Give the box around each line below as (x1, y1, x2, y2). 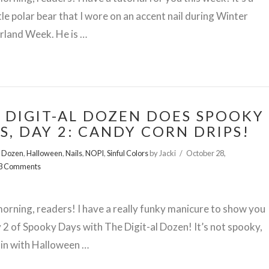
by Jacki (148, 148, 177, 159)
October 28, (186, 148, 226, 159)
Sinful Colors (107, 148, 149, 159)
